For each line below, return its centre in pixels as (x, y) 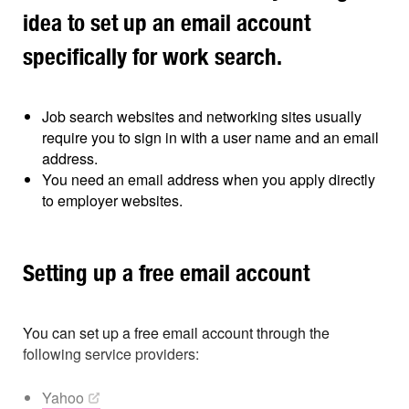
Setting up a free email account (166, 273)
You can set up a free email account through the (176, 333)
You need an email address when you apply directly (209, 180)
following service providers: (111, 354)
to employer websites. (112, 201)
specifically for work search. (152, 57)
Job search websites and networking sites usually (202, 117)
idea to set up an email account (167, 23)
